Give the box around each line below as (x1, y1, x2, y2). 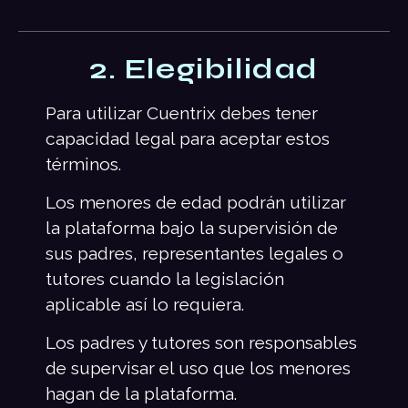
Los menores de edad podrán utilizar (46, 191, 346, 212)
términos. (46, 153, 121, 174)
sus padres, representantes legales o (46, 242, 343, 263)
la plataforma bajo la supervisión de (46, 217, 338, 238)
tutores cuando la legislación (46, 268, 284, 289)
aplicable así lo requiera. (46, 293, 244, 314)
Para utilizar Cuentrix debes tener (46, 102, 318, 123)
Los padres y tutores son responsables (46, 332, 357, 353)
